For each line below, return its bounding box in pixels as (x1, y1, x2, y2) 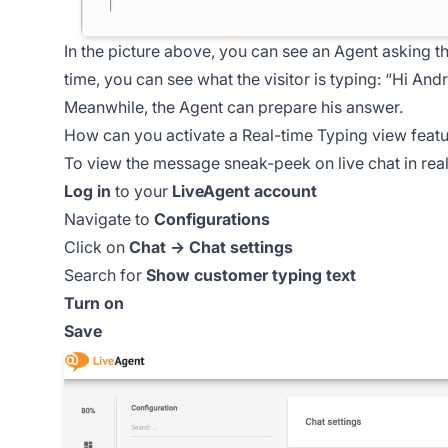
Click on (64, 237, 129, 258)
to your (111, 181, 172, 202)
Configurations (154, 209, 270, 230)
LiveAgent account (172, 181, 317, 202)
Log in (64, 181, 111, 202)
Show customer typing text (146, 265, 356, 286)
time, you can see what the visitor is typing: (64, 69, 385, 90)
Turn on (64, 293, 124, 314)
